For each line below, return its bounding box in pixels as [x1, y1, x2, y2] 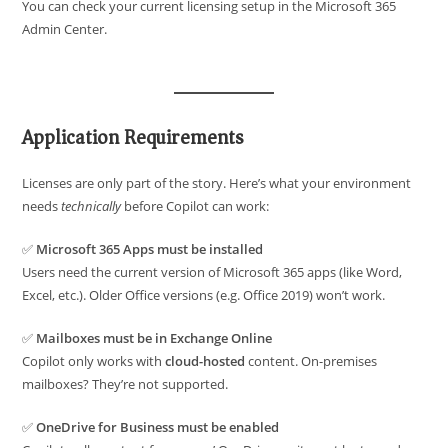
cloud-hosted [165, 352, 246, 371]
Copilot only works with [22, 352, 166, 371]
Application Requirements [22, 120, 244, 156]
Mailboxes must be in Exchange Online [36, 329, 273, 348]
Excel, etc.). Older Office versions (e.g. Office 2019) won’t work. [22, 286, 386, 305]
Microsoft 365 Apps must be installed [36, 240, 264, 259]
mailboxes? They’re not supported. [22, 375, 229, 394]
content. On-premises [245, 352, 378, 371]
